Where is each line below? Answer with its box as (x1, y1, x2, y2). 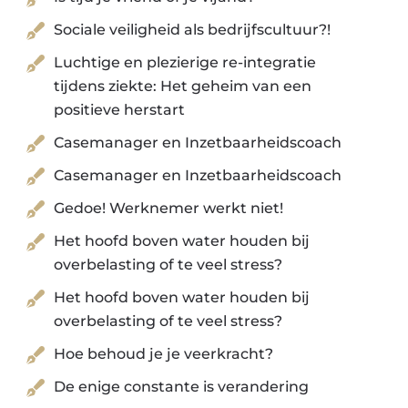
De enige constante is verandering (54, 378, 310, 396)
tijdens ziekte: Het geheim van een (54, 77, 312, 96)
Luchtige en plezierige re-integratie (54, 54, 317, 72)
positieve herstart (54, 101, 186, 119)
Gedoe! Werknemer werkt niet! (54, 199, 284, 218)
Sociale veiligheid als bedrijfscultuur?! (54, 21, 331, 39)
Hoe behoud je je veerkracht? (54, 345, 274, 363)
